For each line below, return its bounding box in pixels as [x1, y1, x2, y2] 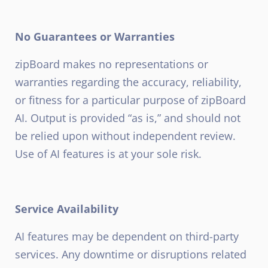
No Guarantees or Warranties [15, 29, 175, 44]
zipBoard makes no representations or [15, 57, 208, 71]
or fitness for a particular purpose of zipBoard [15, 93, 246, 107]
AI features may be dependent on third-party [15, 229, 239, 243]
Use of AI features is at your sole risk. [15, 147, 202, 161]
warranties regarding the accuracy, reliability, [15, 75, 242, 89]
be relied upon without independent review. [15, 129, 236, 143]
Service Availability [15, 202, 118, 216]
